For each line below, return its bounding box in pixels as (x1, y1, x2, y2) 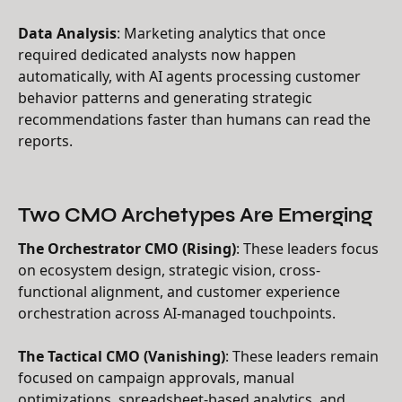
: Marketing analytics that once (117, 22, 326, 43)
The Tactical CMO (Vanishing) (18, 345, 225, 366)
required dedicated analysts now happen (18, 44, 296, 65)
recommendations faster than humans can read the (18, 109, 371, 129)
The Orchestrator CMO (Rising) (18, 238, 236, 258)
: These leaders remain (225, 345, 379, 366)
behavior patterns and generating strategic (18, 87, 312, 108)
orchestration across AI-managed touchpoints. (18, 302, 336, 323)
